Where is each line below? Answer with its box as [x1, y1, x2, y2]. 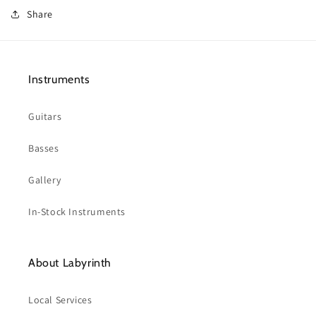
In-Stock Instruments [28, 205, 126, 218]
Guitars [28, 110, 62, 123]
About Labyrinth [28, 256, 111, 269]
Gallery [28, 174, 61, 186]
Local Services [28, 293, 92, 306]
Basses [28, 142, 59, 154]
